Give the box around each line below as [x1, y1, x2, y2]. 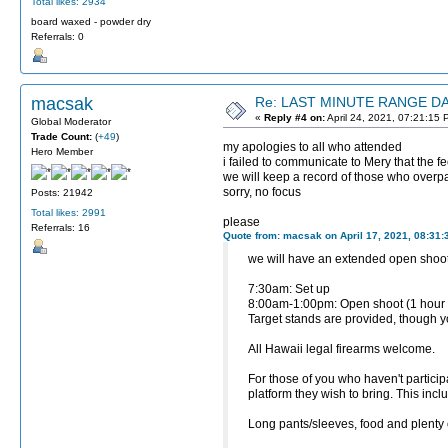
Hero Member [31, 146, 93, 158]
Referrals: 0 [31, 30, 84, 42]
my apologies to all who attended [223, 140, 402, 155]
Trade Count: [31, 131, 95, 143]
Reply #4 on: [264, 112, 325, 124]
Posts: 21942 [31, 187, 93, 199]
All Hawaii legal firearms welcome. [248, 342, 435, 357]
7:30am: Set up [248, 282, 330, 297]
